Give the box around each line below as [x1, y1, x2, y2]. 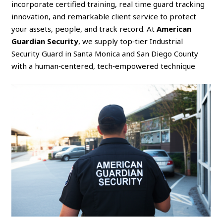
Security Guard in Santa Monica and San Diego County [11, 48, 199, 58]
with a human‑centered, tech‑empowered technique [11, 60, 196, 71]
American [157, 23, 192, 34]
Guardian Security [11, 36, 79, 46]
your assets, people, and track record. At [11, 23, 157, 34]
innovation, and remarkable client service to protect [11, 11, 197, 21]
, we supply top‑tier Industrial [78, 36, 183, 46]
